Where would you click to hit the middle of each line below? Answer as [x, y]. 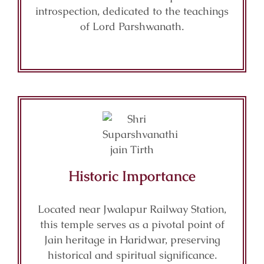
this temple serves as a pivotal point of [132, 224]
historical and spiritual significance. [132, 255]
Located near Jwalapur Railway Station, [132, 209]
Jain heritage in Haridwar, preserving [132, 240]
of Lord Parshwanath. [132, 26]
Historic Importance [132, 176]
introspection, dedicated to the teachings [132, 11]
